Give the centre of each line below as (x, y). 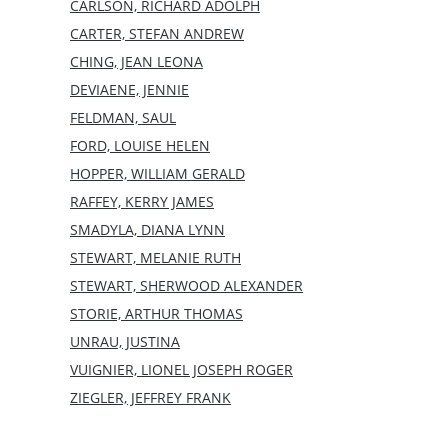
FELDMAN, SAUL (123, 117)
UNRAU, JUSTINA (125, 341)
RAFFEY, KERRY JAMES (142, 201)
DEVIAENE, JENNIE (129, 89)
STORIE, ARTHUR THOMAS (156, 313)
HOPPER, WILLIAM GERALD (157, 173)
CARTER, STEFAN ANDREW (157, 33)
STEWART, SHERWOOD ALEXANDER (186, 285)
